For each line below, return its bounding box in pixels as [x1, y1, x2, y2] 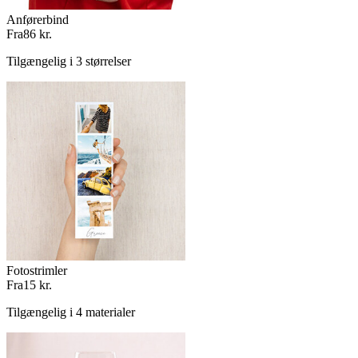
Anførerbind [6, 13, 69, 26]
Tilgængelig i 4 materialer [6, 305, 135, 319]
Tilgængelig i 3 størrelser [6, 54, 131, 68]
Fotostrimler [6, 264, 67, 277]
